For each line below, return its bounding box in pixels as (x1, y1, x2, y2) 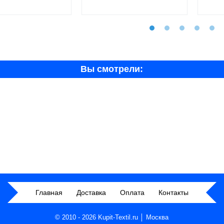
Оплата (119, 188, 144, 196)
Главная (35, 188, 62, 196)
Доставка (76, 188, 106, 196)
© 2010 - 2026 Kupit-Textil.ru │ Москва (55, 213, 169, 221)
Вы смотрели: (80, 64, 143, 74)
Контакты (158, 188, 188, 196)
